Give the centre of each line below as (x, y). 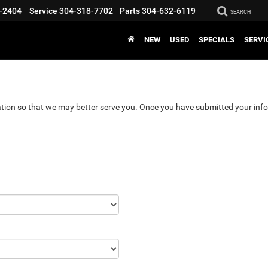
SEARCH (240, 12)
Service (43, 11)
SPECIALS (217, 40)
